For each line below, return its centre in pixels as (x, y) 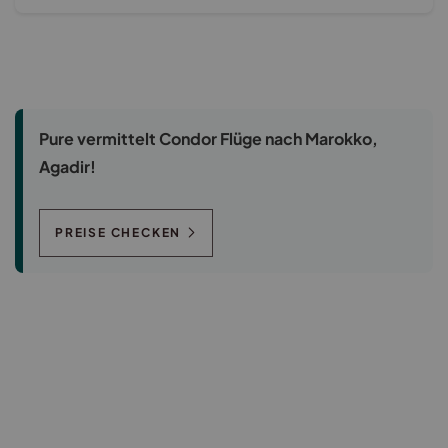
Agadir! (67, 167)
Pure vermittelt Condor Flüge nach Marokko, (208, 139)
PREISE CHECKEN (118, 233)
